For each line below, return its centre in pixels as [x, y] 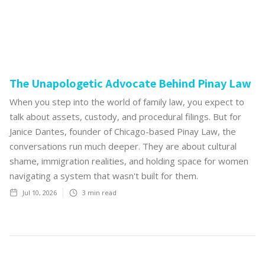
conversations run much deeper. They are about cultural [123, 146]
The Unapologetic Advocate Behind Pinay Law [130, 83]
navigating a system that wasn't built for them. [104, 175]
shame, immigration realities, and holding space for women [129, 161]
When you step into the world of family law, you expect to [127, 101]
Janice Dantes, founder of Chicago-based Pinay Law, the [123, 131]
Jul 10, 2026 [40, 192]
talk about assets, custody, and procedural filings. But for [125, 116]
